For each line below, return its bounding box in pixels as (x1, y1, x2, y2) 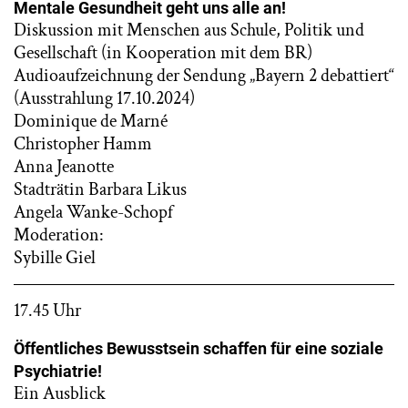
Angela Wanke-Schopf (14, 200, 173, 224)
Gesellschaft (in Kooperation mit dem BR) (14, 41, 312, 65)
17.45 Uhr (14, 299, 81, 322)
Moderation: (14, 223, 104, 247)
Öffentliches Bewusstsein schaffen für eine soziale (14, 339, 383, 358)
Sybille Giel (14, 246, 96, 270)
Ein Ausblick (14, 382, 106, 405)
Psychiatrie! (14, 362, 102, 381)
